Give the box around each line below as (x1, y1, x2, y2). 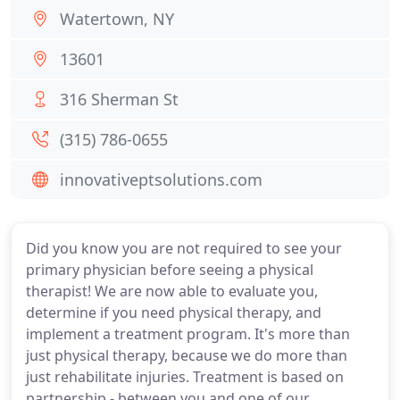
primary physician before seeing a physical (26, 260, 313, 279)
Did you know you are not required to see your (26, 238, 342, 258)
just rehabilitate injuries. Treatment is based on (26, 367, 344, 387)
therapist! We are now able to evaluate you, (26, 281, 318, 301)
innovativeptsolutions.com (60, 169, 262, 190)
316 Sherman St (60, 88, 179, 110)
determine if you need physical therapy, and (26, 303, 321, 322)
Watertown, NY (60, 8, 174, 29)
